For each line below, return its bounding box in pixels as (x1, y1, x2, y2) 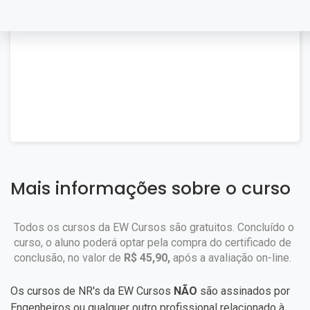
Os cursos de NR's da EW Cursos (10, 284, 174, 298)
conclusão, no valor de (14, 251, 124, 264)
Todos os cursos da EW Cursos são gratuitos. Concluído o (14, 221, 294, 234)
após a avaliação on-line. (170, 251, 291, 264)
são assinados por (200, 284, 290, 298)
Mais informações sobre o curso (10, 176, 291, 201)
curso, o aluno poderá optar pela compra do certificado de (14, 236, 291, 249)
